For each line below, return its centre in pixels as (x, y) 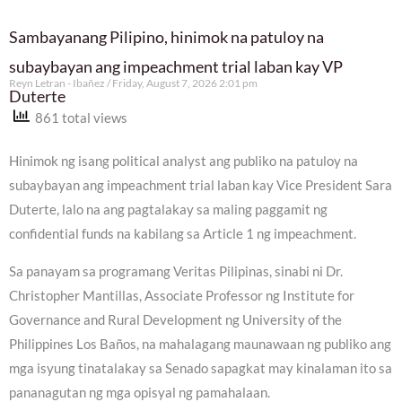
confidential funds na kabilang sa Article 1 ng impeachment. (183, 234)
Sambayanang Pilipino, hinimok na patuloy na (166, 36)
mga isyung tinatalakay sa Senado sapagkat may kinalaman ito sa (201, 368)
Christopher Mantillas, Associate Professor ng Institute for (182, 295)
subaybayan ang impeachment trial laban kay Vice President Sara (201, 185)
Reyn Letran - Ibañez (58, 83)
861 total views (79, 118)
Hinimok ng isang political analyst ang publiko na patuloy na (184, 161)
